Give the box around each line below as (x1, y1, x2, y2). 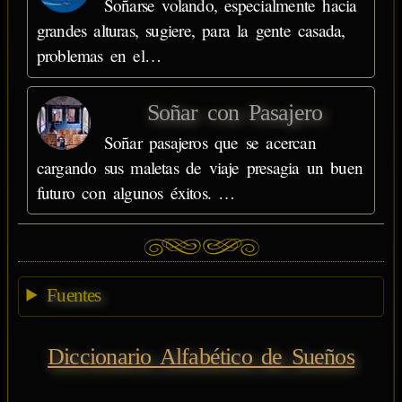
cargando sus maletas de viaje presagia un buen (36, 155, 363, 179)
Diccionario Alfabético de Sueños (48, 343, 354, 370)
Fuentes (47, 284, 101, 306)
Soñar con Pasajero (146, 99, 323, 126)
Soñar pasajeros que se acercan (103, 130, 316, 153)
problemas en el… (36, 44, 162, 66)
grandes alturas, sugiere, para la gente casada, (36, 19, 345, 41)
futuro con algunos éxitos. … (36, 180, 235, 204)
